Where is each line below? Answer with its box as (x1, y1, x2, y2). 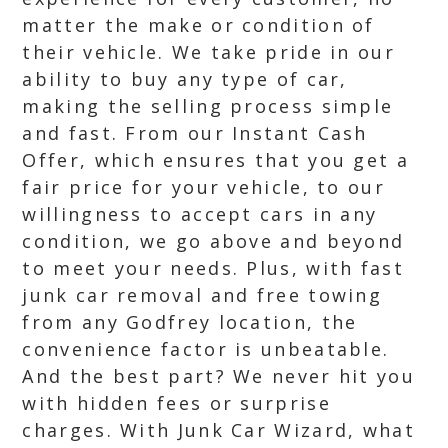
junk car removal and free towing (22, 283, 383, 307)
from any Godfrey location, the (22, 310, 358, 334)
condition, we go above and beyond (22, 229, 405, 253)
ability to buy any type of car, (22, 67, 348, 91)
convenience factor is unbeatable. (22, 337, 390, 361)
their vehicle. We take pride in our (22, 40, 395, 64)
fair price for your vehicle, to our (22, 175, 385, 199)
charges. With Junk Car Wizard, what (22, 418, 415, 442)
